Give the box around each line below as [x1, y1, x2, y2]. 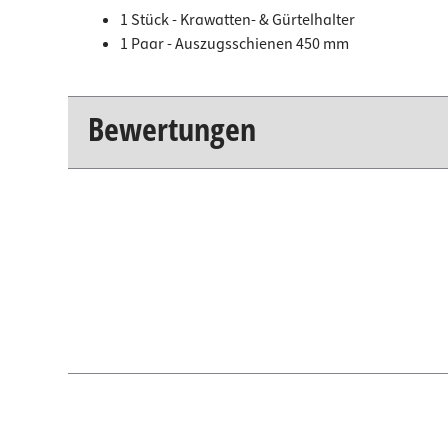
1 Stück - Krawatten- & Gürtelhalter [120, 8, 355, 31]
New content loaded [87, 184, 222, 207]
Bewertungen [88, 106, 256, 150]
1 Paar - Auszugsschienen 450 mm [120, 32, 349, 55]
